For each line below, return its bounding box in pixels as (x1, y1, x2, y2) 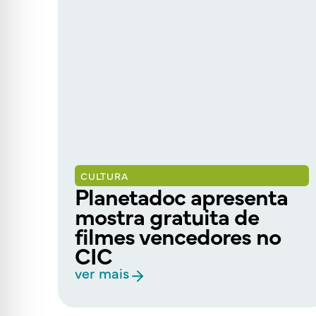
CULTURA (80, 169, 128, 183)
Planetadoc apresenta (75, 180, 288, 212)
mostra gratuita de (75, 200, 259, 232)
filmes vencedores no (75, 219, 281, 252)
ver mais (75, 263, 129, 283)
